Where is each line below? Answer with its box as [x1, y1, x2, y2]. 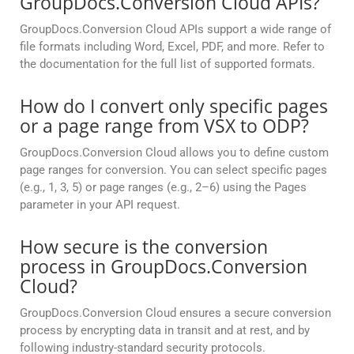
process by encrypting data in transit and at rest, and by [20, 323, 310, 338]
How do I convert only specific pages [20, 93, 328, 119]
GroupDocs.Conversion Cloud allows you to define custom [20, 145, 329, 160]
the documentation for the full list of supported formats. [20, 57, 315, 72]
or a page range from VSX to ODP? [20, 113, 309, 139]
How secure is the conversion [20, 234, 268, 260]
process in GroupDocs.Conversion [20, 254, 307, 280]
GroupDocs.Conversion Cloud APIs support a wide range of [20, 22, 331, 37]
